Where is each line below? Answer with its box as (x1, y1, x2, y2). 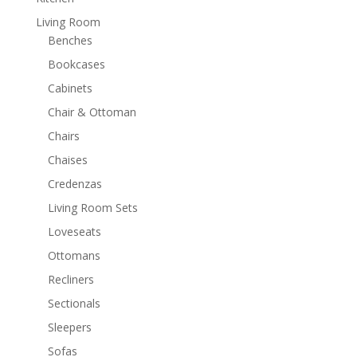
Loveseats (47, 224, 101, 240)
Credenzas (47, 176, 102, 192)
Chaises (47, 152, 88, 168)
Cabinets (47, 80, 92, 96)
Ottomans (47, 248, 100, 264)
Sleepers (47, 320, 92, 335)
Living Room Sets (47, 200, 138, 216)
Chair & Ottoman (47, 104, 136, 120)
